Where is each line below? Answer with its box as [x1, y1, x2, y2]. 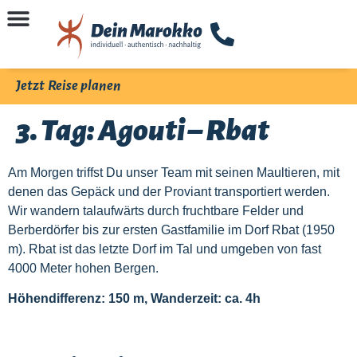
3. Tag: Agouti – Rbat [16, 114, 269, 147]
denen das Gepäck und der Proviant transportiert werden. [8, 184, 330, 198]
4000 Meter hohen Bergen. [8, 261, 159, 275]
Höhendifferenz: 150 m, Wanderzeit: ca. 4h [8, 291, 261, 305]
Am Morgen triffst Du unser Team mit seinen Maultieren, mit [8, 165, 339, 179]
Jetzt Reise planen [16, 78, 120, 94]
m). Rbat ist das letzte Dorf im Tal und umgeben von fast [8, 241, 321, 256]
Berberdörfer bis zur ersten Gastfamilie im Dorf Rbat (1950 [8, 222, 335, 237]
